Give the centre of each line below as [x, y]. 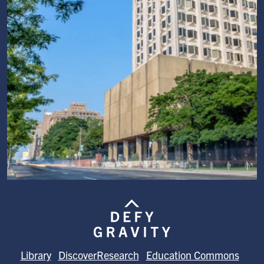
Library [36, 255]
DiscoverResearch [98, 255]
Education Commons [192, 255]
